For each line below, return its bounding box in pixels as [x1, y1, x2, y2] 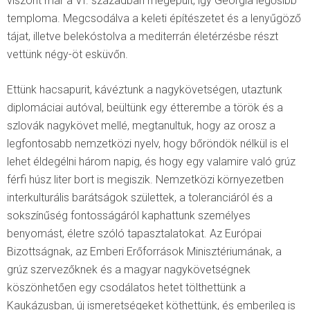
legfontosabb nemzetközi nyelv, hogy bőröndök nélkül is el [7, 136, 289, 150]
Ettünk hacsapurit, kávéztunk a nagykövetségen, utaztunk [7, 82, 282, 96]
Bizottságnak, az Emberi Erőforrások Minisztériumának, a [7, 244, 282, 258]
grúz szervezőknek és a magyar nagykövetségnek [7, 262, 250, 276]
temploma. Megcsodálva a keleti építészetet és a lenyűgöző [7, 11, 301, 25]
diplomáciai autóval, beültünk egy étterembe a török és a [7, 100, 283, 114]
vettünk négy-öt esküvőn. [7, 47, 128, 61]
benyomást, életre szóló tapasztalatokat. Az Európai [7, 226, 262, 240]
